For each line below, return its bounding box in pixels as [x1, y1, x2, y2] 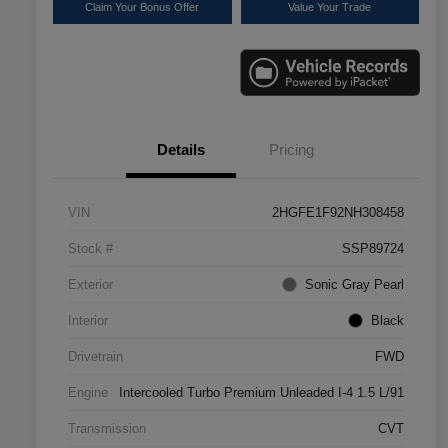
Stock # [68, 240, 113, 256]
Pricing [268, 140, 314, 158]
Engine [68, 384, 108, 400]
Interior [68, 312, 108, 328]
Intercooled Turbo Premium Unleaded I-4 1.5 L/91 [119, 384, 404, 400]
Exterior [68, 276, 113, 292]
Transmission [68, 420, 146, 436]
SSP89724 [342, 240, 404, 256]
